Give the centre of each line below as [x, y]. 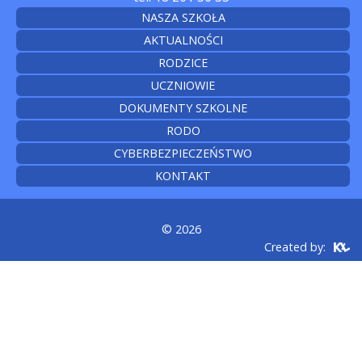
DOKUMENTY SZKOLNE [183, 108]
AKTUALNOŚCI [183, 40]
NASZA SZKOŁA [183, 18]
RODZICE [183, 63]
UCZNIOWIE [183, 86]
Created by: [295, 247]
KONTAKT [183, 176]
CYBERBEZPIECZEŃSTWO [183, 154]
